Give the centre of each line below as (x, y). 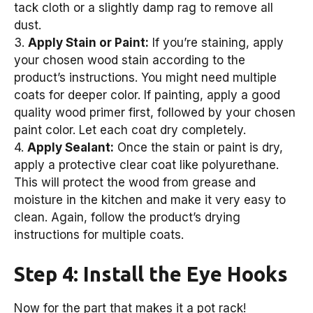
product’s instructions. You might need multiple (145, 78)
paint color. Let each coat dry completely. (130, 130)
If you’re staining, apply (216, 43)
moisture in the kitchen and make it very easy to (150, 200)
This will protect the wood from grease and (135, 183)
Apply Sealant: (71, 148)
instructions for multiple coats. (99, 235)
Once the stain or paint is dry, (198, 148)
